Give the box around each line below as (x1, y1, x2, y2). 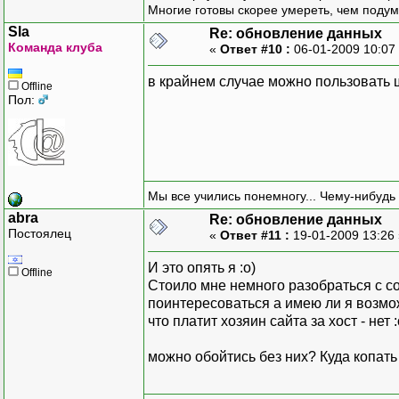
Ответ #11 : (220, 227, 289, 242)
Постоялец (8, 225, 71, 240)
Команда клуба (8, 39, 102, 54)
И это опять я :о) (148, 259, 256, 275)
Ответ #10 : (220, 41, 290, 56)
